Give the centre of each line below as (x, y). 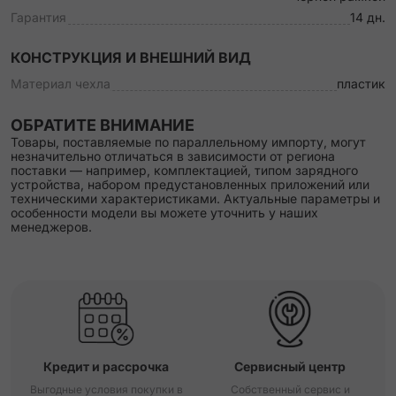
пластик (361, 84)
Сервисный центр (290, 366)
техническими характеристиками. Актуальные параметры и (195, 198)
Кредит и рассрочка (106, 366)
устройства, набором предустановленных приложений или (190, 184)
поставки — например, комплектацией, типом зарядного (184, 170)
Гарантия (38, 17)
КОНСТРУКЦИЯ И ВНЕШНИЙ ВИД (131, 57)
